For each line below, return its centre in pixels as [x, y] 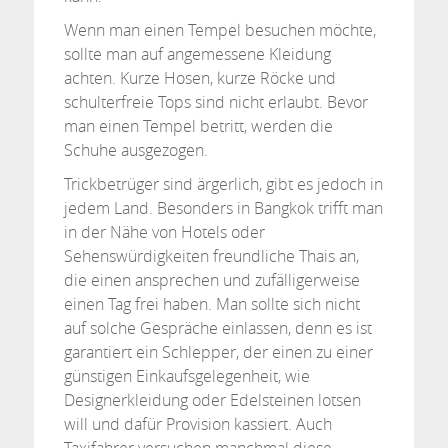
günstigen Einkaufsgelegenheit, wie [186, 376]
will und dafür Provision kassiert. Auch [197, 424]
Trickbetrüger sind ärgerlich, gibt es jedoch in [223, 184]
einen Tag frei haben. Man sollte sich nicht [211, 304]
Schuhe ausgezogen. [135, 150]
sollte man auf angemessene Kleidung [197, 54]
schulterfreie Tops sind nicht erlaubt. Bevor [215, 102]
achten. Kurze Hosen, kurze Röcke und [199, 78]
